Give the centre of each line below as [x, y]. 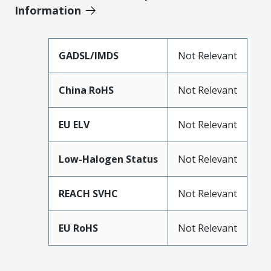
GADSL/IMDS [88, 55]
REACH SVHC [88, 193]
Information [48, 10]
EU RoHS [78, 228]
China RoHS [86, 90]
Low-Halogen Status [108, 159]
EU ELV [74, 124]
